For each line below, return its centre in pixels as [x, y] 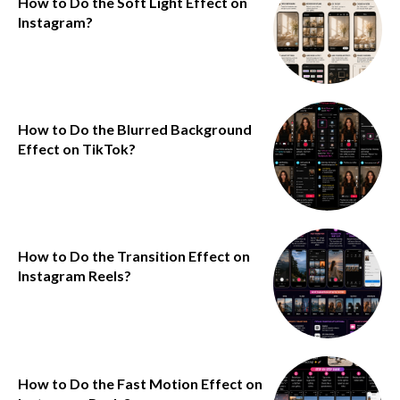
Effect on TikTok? [77, 149]
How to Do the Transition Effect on [134, 256]
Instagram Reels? [75, 276]
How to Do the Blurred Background [135, 129]
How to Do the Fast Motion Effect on [140, 383]
